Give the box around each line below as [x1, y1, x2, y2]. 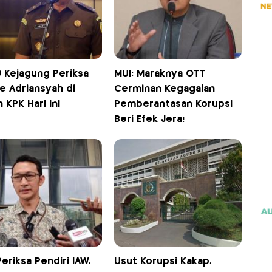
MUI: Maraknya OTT [114, 69, 206, 79]
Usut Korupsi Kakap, [114, 257, 212, 267]
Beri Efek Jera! [114, 115, 185, 124]
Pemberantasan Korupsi [114, 100, 233, 109]
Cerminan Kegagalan [114, 84, 216, 94]
